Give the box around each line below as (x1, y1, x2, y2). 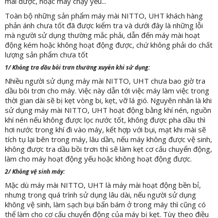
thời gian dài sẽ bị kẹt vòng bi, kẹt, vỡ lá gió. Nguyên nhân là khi (5, 95, 212, 105)
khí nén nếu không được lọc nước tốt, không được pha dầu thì (5, 115, 205, 125)
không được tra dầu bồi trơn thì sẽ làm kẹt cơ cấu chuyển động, (5, 144, 212, 154)
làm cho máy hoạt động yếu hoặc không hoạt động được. (5, 154, 192, 163)
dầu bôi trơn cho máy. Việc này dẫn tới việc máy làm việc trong (5, 86, 209, 95)
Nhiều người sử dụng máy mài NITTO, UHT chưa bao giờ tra (5, 76, 205, 86)
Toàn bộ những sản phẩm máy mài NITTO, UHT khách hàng (5, 11, 203, 20)
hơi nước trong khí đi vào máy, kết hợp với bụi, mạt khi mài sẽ (5, 125, 206, 134)
